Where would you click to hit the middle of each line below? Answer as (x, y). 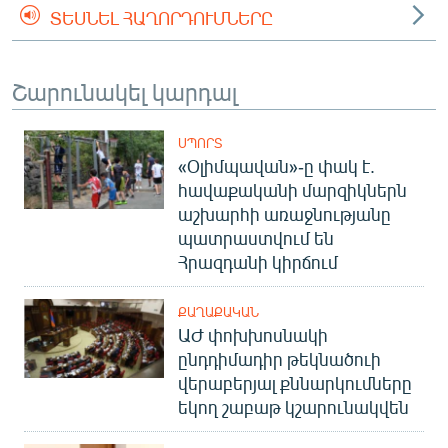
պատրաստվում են (256, 238)
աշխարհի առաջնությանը (284, 214)
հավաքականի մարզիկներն (292, 190)
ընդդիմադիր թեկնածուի (279, 359)
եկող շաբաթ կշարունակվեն (293, 407)
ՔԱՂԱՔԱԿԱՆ (218, 312)
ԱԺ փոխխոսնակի (253, 335)
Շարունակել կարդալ (124, 91)
